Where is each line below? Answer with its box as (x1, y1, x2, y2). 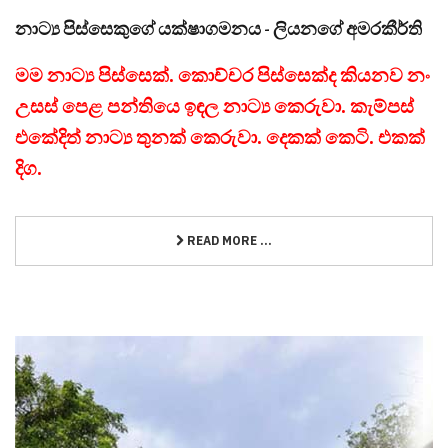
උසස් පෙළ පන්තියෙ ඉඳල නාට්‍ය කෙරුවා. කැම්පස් (15, 93, 414, 118)
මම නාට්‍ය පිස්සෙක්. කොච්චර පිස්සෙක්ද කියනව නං (15, 62, 430, 87)
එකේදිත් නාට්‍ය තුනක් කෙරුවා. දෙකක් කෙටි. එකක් (15, 124, 425, 149)
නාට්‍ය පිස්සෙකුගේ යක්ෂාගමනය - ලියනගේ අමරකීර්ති (15, 15, 422, 39)
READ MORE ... (184, 233, 272, 249)
